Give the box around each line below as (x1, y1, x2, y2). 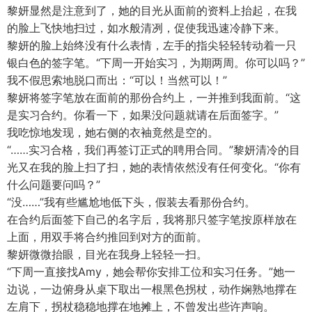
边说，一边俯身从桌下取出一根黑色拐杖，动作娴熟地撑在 (7, 282, 297, 296)
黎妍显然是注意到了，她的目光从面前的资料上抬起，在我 (7, 3, 297, 17)
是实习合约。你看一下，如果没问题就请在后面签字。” (7, 108, 279, 122)
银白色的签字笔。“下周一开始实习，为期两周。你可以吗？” (7, 56, 305, 70)
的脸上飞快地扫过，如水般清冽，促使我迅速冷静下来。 (7, 21, 286, 35)
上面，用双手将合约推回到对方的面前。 (7, 230, 208, 244)
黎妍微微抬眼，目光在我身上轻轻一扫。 (7, 247, 208, 261)
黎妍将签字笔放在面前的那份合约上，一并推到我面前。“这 (7, 91, 301, 104)
